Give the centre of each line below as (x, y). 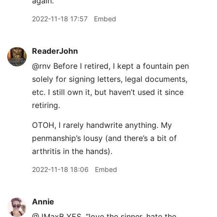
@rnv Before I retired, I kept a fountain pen (110, 66)
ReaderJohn (55, 51)
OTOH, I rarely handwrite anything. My (102, 125)
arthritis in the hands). (72, 151)
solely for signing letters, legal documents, (110, 79)
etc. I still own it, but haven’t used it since (108, 92)
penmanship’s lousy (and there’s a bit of (104, 138)
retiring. (46, 105)
